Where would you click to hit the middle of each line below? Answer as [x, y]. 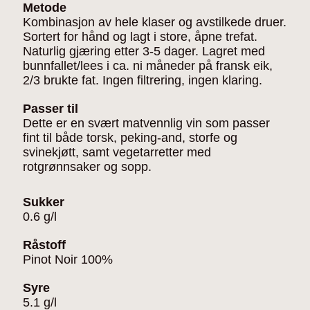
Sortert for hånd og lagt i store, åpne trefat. [140, 36]
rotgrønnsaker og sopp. [87, 166]
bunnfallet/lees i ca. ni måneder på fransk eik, [148, 65]
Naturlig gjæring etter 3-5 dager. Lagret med [144, 51]
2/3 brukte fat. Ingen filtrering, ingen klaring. [143, 80]
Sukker [44, 202]
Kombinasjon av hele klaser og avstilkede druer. [155, 22]
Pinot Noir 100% [68, 259]
